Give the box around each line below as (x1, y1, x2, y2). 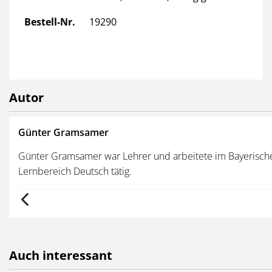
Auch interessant (9, 246, 112, 263)
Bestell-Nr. (24, 15, 75, 29)
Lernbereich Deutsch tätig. (18, 164, 132, 178)
